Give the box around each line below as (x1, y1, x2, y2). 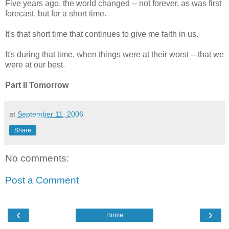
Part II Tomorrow (5, 81, 68, 90)
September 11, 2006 (17, 110, 83, 119)
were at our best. (5, 60, 65, 70)
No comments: (5, 152, 69, 164)
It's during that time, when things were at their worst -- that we (5, 50, 224, 59)
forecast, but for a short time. (5, 9, 106, 18)
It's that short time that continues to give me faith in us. (5, 30, 198, 39)
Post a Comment (5, 175, 79, 186)
